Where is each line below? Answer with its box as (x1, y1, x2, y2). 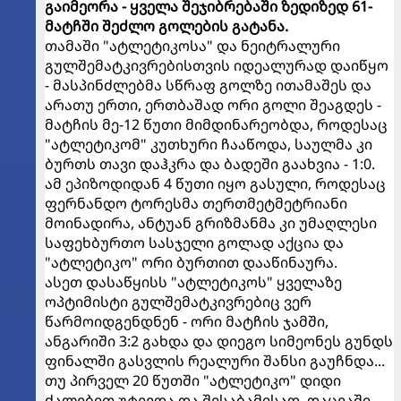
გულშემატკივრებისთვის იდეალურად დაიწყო (45, 55, 388, 75)
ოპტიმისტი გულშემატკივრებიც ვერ (45, 291, 311, 311)
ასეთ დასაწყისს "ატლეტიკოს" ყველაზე (45, 271, 342, 292)
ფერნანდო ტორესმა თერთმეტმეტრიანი (45, 192, 347, 213)
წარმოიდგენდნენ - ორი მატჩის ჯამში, (45, 311, 328, 331)
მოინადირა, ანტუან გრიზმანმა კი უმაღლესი (45, 212, 377, 233)
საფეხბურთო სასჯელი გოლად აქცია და (45, 232, 344, 252)
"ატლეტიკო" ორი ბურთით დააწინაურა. (45, 252, 337, 272)
